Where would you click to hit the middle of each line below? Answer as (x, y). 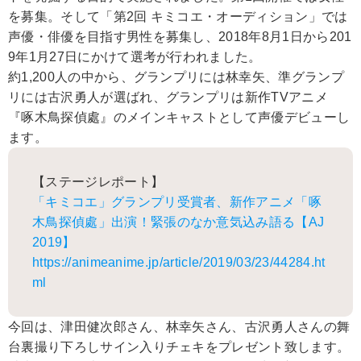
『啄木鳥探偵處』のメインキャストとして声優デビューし (179, 117)
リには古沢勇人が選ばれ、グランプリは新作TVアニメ (168, 97)
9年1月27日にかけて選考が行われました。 (135, 56)
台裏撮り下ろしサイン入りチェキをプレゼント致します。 (179, 346)
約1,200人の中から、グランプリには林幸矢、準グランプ (176, 77)
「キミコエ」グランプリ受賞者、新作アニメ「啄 (177, 201)
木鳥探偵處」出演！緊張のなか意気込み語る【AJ (178, 222)
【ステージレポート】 (98, 181)
